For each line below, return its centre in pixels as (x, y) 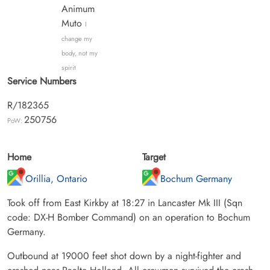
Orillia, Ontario (56, 178)
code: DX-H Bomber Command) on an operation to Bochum (129, 217)
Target (154, 157)
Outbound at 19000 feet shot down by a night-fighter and (124, 256)
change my (77, 38)
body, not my (79, 53)
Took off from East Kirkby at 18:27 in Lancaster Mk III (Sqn (125, 202)
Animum (78, 8)
